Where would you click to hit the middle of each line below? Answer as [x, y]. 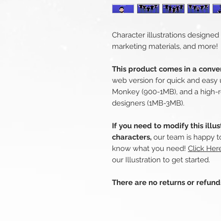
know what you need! [150, 149]
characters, [132, 137]
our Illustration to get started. [161, 160]
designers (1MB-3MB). [148, 103]
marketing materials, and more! [165, 47]
